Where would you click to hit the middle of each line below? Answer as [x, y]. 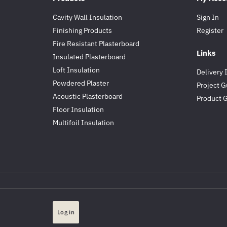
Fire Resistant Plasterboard [96, 44]
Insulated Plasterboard [89, 57]
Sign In [208, 17]
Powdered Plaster [81, 83]
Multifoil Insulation [83, 123]
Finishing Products [82, 30]
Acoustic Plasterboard [88, 96]
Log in [66, 212]
